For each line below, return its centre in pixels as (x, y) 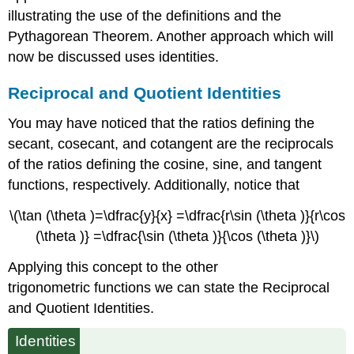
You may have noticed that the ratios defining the (162, 124)
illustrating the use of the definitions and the (145, 16)
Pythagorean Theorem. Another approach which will (171, 37)
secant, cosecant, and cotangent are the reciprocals (171, 144)
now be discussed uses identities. (114, 57)
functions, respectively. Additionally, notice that (154, 185)
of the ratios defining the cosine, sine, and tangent (165, 165)
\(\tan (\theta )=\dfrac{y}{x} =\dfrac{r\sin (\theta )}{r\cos (177, 215)
